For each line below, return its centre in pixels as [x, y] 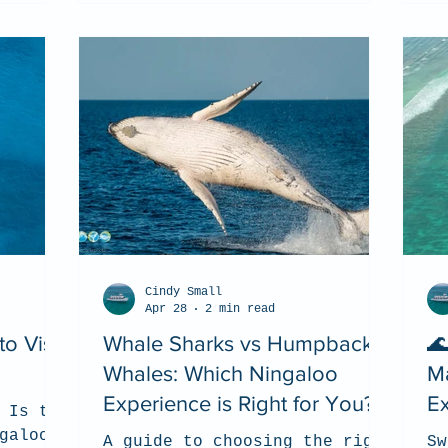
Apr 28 [166, 308]
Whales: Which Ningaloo [220, 373]
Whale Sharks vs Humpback [238, 343]
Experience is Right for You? [238, 403]
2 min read [240, 308]
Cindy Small [183, 292]
